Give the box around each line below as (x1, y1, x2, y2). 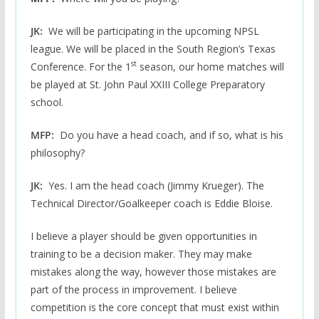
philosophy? (30, 145, 85, 159)
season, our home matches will (136, 59, 284, 73)
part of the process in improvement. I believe (30, 282, 237, 296)
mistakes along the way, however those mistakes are (30, 264, 276, 278)
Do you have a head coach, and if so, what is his (53, 127, 283, 142)
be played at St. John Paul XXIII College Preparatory (30, 77, 265, 91)
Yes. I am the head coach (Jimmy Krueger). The (48, 178, 264, 192)
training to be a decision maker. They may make (30, 246, 252, 261)
